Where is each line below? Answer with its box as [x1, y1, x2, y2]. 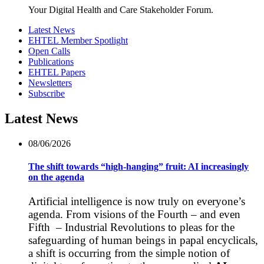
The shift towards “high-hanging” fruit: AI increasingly [28, 161, 249, 172]
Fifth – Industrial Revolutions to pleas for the [28, 221, 235, 234]
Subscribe [28, 88, 65, 99]
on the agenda [28, 172, 84, 183]
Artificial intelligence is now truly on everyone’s [28, 195, 245, 208]
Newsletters [28, 78, 72, 88]
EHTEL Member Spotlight [28, 35, 128, 46]
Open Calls [28, 46, 70, 57]
